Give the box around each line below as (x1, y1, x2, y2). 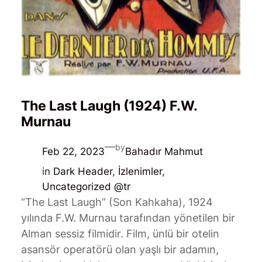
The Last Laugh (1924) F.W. (20, 97, 197, 114)
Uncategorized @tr (42, 181, 130, 193)
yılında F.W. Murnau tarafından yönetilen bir (20, 212, 235, 225)
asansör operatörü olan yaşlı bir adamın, (20, 243, 219, 256)
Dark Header (53, 166, 112, 178)
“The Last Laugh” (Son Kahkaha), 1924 (20, 196, 213, 209)
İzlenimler (118, 166, 162, 178)
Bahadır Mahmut (125, 145, 203, 157)
